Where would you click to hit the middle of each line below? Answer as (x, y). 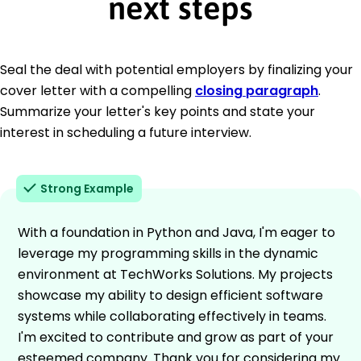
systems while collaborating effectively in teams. (172, 316)
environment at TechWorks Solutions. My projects (175, 274)
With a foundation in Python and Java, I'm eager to (176, 232)
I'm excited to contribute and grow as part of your (176, 337)
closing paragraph (257, 90)
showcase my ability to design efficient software (170, 295)
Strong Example (87, 188)
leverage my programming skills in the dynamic (168, 253)
